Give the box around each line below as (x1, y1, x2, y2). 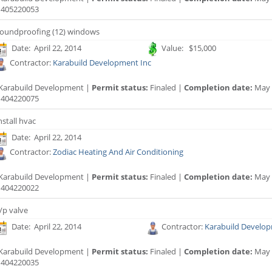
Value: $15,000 (161, 42, 216, 54)
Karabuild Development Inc (53, 57, 151, 69)
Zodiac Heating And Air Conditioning (53, 146, 183, 158)
